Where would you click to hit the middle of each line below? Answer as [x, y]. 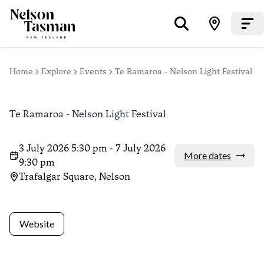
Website [37, 224]
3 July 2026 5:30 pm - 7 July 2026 [92, 148]
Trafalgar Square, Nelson [75, 176]
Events [93, 72]
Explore [56, 72]
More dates [207, 155]
